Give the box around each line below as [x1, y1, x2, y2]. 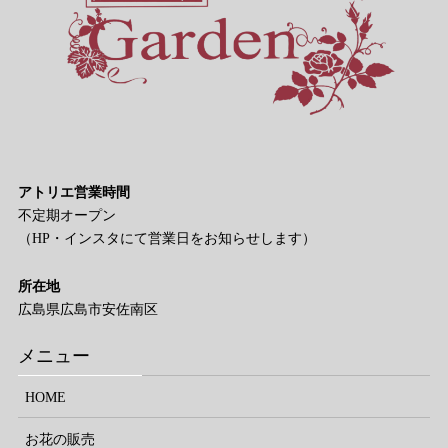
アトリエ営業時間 [18, 184, 130, 200]
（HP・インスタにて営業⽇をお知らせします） [18, 230, 316, 246]
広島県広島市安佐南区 [18, 301, 158, 317]
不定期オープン [18, 207, 116, 223]
